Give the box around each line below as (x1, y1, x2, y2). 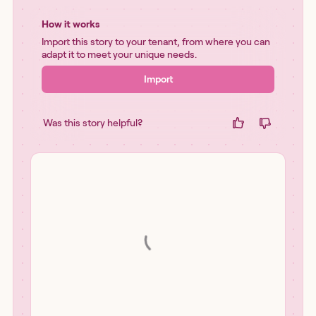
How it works (42, 18, 99, 30)
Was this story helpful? (42, 116, 142, 128)
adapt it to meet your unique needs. (42, 49, 197, 60)
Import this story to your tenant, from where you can (42, 36, 270, 47)
